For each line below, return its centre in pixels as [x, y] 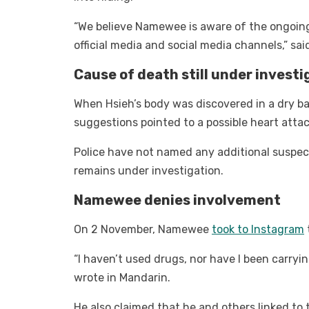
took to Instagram [258, 230]
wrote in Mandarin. [122, 278]
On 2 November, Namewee [143, 230]
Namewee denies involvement [177, 200]
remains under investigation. [149, 171]
